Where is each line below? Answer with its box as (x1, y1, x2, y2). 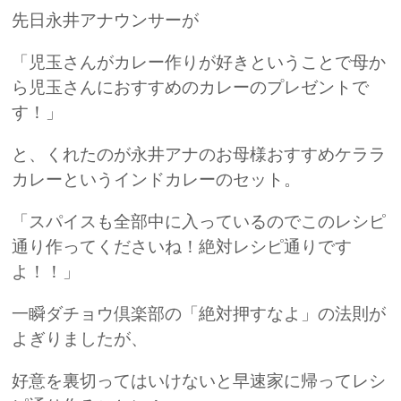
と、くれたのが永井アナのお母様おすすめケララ (12, 143, 387, 165)
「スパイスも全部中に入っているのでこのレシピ (12, 211, 387, 233)
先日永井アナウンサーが (12, 9, 200, 30)
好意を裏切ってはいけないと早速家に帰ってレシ (12, 371, 387, 392)
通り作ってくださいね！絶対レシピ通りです (12, 236, 353, 258)
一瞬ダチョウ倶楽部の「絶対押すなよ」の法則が (12, 303, 387, 325)
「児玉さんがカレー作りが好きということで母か (12, 51, 387, 73)
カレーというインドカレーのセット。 (12, 168, 302, 190)
